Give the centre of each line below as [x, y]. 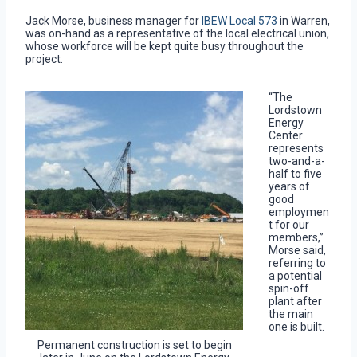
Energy [286, 123]
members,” [296, 238]
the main [291, 314]
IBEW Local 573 [241, 21]
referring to [297, 263]
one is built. [296, 327]
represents [296, 149]
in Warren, [305, 21]
